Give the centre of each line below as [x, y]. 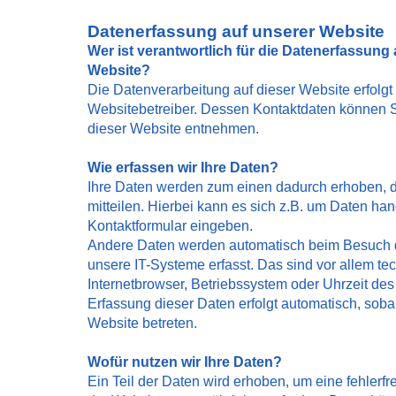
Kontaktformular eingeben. [170, 226]
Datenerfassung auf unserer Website [236, 31]
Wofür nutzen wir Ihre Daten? [185, 362]
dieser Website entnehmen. [173, 129]
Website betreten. [142, 323]
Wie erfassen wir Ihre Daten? [183, 168]
